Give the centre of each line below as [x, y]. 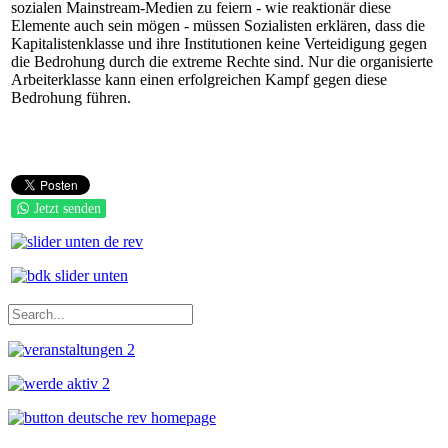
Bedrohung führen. [71, 97]
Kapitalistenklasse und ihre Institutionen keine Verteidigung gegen [219, 43]
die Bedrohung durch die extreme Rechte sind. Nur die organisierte [222, 61]
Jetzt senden [67, 208]
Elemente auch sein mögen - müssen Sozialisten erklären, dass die [218, 25]
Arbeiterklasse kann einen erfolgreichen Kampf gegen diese [199, 79]
